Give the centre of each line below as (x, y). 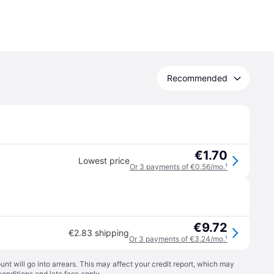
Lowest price (104, 161)
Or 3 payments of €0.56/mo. (177, 167)
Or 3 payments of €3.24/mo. (177, 239)
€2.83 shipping (99, 233)
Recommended (197, 78)
